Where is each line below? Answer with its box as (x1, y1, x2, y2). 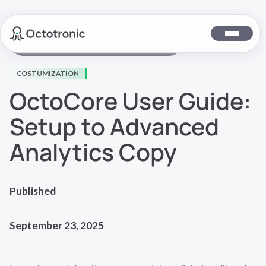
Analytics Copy (9, 135, 177, 168)
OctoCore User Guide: (9, 84, 251, 117)
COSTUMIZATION (16, 69, 79, 78)
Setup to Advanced (9, 110, 219, 142)
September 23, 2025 (9, 218, 104, 232)
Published (9, 185, 56, 198)
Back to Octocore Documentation (33, 36, 169, 47)
